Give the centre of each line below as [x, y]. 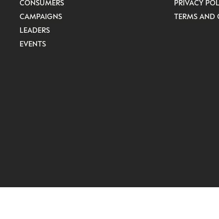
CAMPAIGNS [41, 16]
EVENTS [33, 43]
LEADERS [35, 30]
